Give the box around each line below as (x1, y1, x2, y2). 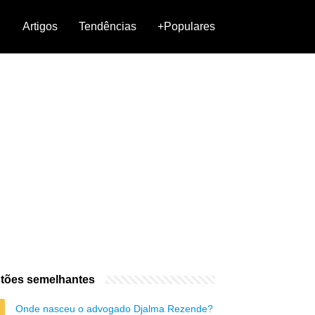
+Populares (157, 20, 215, 32)
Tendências (79, 20, 136, 32)
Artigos (22, 20, 58, 32)
